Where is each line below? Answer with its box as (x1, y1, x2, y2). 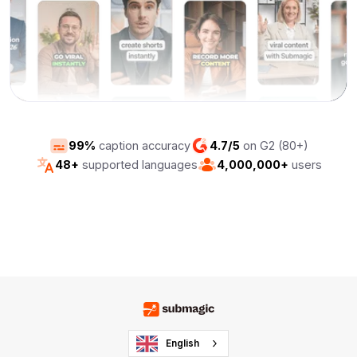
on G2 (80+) (239, 139, 308, 152)
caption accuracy (95, 139, 190, 152)
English (166, 338, 199, 350)
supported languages (78, 158, 198, 171)
